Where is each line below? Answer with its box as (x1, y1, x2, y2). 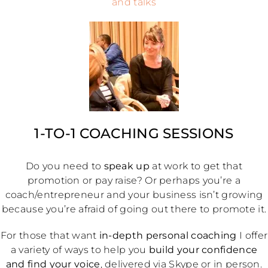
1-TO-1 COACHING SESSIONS (34, 125, 234, 142)
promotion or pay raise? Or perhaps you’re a (28, 174, 240, 186)
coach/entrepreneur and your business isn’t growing (5, 188, 263, 200)
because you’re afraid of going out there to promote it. (1, 203, 267, 215)
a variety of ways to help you (10, 243, 149, 255)
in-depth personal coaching (99, 229, 237, 241)
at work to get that (149, 160, 242, 172)
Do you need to (26, 160, 104, 172)
